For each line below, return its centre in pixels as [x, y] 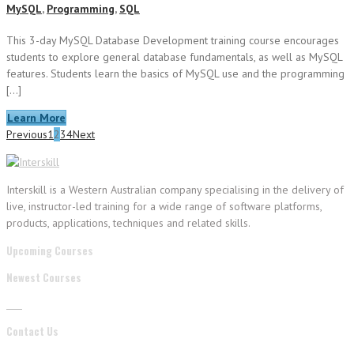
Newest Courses [44, 277]
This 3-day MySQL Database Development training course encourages [173, 40]
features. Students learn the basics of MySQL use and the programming [175, 73]
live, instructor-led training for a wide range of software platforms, [164, 206]
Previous [27, 134]
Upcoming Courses [50, 250]
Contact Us [32, 331]
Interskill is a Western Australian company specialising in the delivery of [175, 189]
